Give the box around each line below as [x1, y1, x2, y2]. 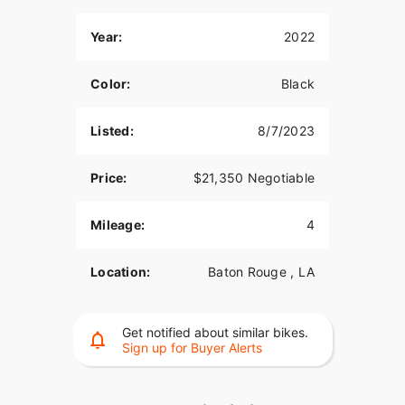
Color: [90, 76, 131, 92]
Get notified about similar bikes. [121, 325, 308, 341]
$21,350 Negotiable [193, 170, 315, 186]
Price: [90, 170, 127, 186]
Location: [90, 264, 151, 280]
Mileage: [90, 217, 145, 233]
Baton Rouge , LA [208, 264, 315, 280]
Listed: [90, 123, 134, 139]
